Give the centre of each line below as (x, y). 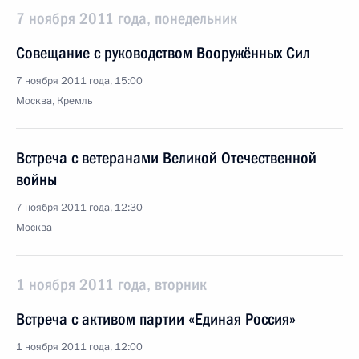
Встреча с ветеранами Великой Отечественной (166, 158)
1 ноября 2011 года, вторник (111, 284)
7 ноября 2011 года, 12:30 (79, 208)
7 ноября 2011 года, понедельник (127, 18)
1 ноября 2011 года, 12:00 (79, 347)
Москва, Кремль (54, 101)
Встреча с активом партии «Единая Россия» (156, 319)
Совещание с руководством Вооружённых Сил (163, 53)
